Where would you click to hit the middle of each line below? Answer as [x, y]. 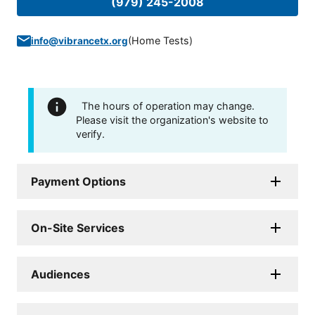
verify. [90, 134]
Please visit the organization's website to [172, 120]
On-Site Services [78, 228]
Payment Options [78, 182]
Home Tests [160, 41]
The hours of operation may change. [168, 106]
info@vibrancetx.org [79, 41]
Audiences [60, 275]
